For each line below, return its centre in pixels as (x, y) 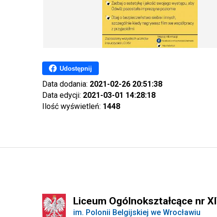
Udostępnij (76, 68)
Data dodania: (66, 84)
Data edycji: (62, 95)
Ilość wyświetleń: (72, 106)
